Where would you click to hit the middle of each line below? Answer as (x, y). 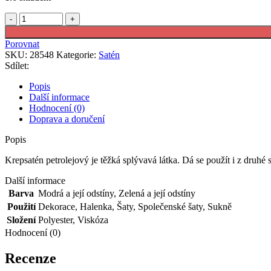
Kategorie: (76, 54)
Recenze (31, 258)
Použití (21, 206)
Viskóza (93, 220)
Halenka (96, 206)
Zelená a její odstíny (157, 193)
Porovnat (22, 44)
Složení (21, 220)
